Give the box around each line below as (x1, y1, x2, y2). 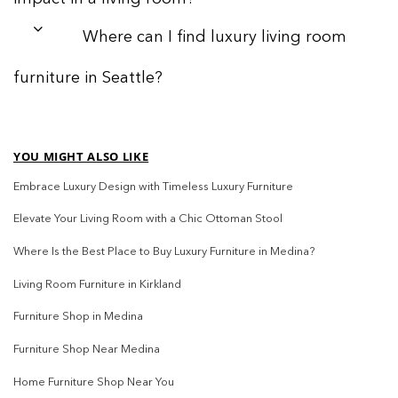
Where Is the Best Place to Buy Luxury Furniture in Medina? (13, 246, 314, 259)
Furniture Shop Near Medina (13, 343, 160, 355)
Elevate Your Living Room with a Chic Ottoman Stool (13, 213, 283, 226)
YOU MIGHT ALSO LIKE (13, 147, 149, 164)
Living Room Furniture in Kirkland (13, 278, 181, 291)
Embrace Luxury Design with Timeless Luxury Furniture (13, 180, 293, 193)
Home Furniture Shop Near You (13, 376, 174, 388)
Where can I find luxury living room (82, 29, 346, 46)
